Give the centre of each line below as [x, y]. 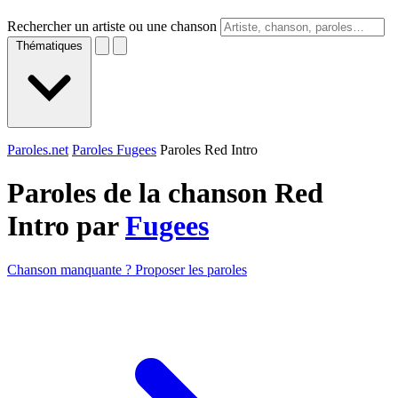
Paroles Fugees [114, 150]
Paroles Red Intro [209, 150]
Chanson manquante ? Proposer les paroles [127, 269]
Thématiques [49, 46]
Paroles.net [38, 150]
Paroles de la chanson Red [165, 193]
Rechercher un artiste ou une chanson [112, 26]
